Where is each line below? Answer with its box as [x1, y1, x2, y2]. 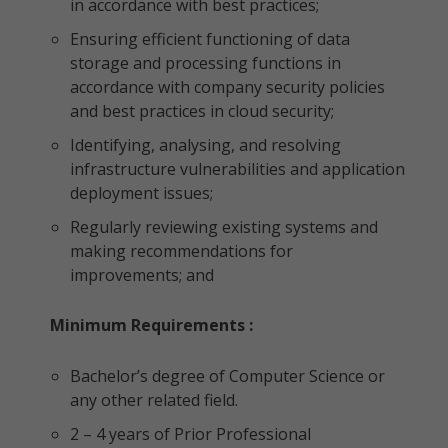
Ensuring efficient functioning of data [70, 28, 350, 50]
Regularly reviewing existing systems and [70, 216, 378, 238]
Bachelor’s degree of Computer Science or [70, 365, 385, 387]
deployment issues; [70, 182, 213, 204]
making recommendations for [70, 240, 293, 262]
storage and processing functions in [70, 52, 341, 74]
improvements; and [70, 264, 214, 286]
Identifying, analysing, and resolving [70, 134, 341, 156]
